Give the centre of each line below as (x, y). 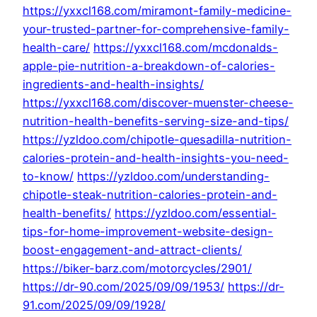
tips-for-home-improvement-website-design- (148, 232)
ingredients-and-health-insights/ (113, 85)
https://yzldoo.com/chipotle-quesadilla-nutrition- (157, 140)
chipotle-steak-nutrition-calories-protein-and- (150, 195)
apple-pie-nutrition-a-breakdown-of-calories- (149, 66)
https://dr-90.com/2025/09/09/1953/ (123, 287)
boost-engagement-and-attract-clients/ (132, 250)
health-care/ (56, 48)
